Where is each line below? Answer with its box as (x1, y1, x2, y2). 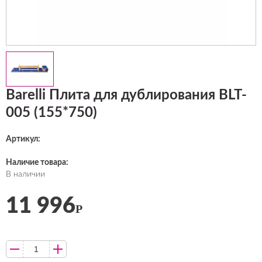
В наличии (6, 170, 45, 178)
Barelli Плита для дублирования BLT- (6, 88, 247, 102)
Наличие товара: (6, 158, 68, 167)
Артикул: (6, 135, 40, 143)
